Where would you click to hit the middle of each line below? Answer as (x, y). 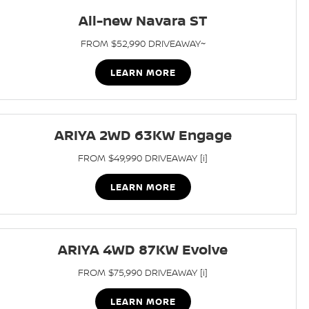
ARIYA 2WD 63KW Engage (143, 135)
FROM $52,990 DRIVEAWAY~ (143, 43)
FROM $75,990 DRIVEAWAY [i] (143, 272)
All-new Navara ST (143, 20)
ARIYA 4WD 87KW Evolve (143, 249)
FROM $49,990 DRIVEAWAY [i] (143, 158)
